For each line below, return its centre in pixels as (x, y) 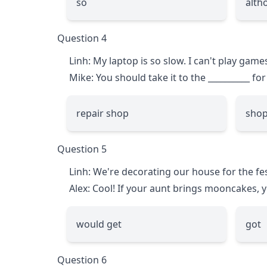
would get (99, 224)
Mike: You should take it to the (139, 77)
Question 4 (82, 38)
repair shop (103, 113)
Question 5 (82, 149)
